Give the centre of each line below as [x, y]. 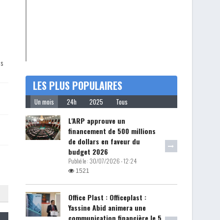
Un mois [44, 101]
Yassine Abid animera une [107, 207]
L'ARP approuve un [96, 120]
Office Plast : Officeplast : [107, 197]
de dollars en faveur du [104, 141]
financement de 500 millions [112, 131]
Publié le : [79, 161]
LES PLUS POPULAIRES [77, 85]
